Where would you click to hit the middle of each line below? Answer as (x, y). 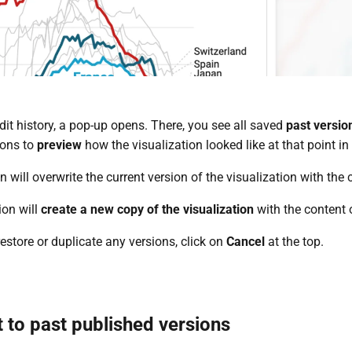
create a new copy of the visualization (147, 209)
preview (59, 145)
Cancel (245, 241)
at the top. (294, 241)
